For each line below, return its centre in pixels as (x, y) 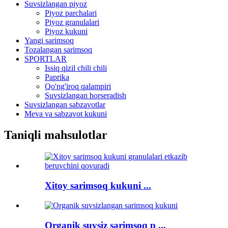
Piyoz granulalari (72, 22)
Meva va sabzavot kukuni (66, 113)
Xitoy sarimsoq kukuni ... (98, 186)
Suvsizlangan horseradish (85, 95)
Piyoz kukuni (66, 31)
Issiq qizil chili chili (76, 68)
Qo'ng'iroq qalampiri (78, 86)
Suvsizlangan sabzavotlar (65, 104)
